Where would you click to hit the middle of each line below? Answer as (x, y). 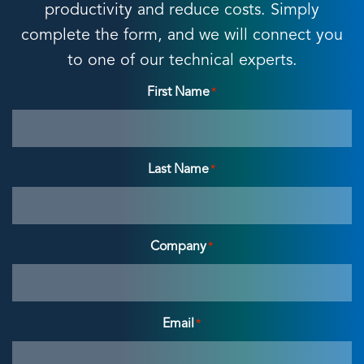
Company (179, 247)
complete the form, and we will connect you (182, 36)
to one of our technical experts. (182, 61)
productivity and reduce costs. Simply (182, 11)
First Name (179, 93)
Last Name (179, 170)
